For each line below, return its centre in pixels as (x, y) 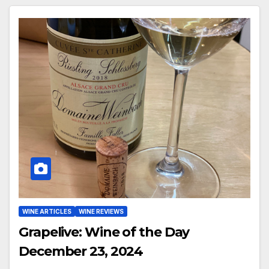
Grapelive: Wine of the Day (104, 232)
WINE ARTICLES (47, 212)
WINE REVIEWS (101, 212)
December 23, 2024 (81, 252)
